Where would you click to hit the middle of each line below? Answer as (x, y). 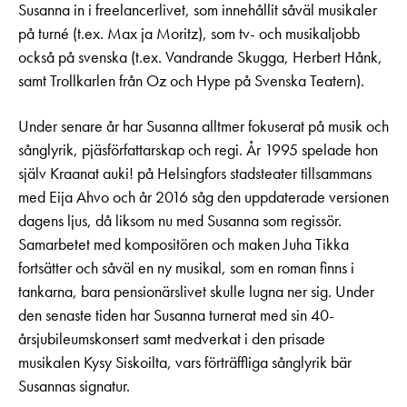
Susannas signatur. (74, 387)
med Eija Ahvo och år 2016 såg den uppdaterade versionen (203, 198)
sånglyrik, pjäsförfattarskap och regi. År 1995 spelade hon (198, 150)
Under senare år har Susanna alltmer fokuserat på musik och (203, 127)
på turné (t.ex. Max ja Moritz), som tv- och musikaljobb (189, 34)
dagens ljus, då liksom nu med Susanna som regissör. (180, 221)
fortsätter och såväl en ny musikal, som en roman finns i (186, 268)
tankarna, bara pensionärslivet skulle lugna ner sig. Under (196, 292)
